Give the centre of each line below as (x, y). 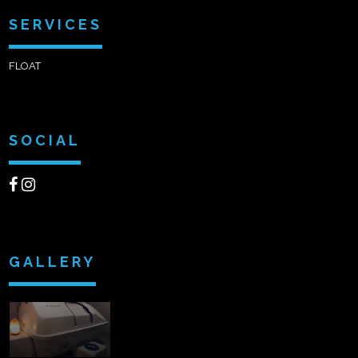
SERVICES (56, 24)
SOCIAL (45, 140)
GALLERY (52, 261)
